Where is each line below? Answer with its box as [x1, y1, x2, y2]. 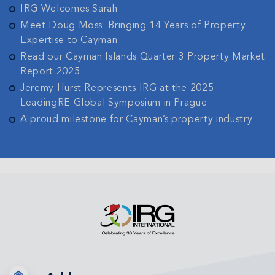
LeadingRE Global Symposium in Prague [20, 98, 207, 108]
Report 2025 [20, 67, 80, 77]
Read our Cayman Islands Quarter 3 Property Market [20, 52, 265, 62]
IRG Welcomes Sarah [20, 4, 118, 14]
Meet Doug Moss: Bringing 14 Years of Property [20, 21, 246, 31]
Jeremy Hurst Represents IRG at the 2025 [20, 83, 214, 93]
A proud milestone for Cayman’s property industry [20, 115, 253, 125]
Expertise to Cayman [20, 36, 118, 45]
